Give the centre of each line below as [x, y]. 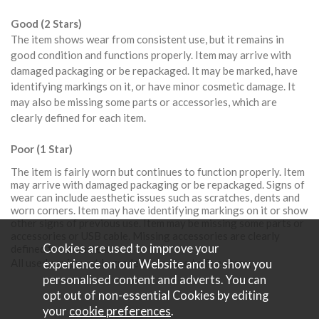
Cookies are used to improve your [131, 249]
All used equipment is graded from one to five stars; [131, 263]
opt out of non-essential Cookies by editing [156, 296]
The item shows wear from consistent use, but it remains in [147, 40]
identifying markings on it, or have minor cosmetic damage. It [153, 87]
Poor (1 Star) [42, 149]
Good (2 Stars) [46, 24]
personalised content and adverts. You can [155, 280]
